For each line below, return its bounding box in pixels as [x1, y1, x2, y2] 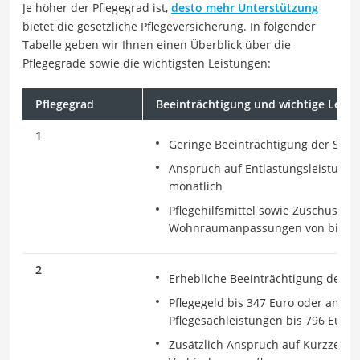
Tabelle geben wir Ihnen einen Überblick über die [22, 36, 291, 52]
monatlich [169, 178, 223, 194]
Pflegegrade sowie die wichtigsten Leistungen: [22, 55, 271, 71]
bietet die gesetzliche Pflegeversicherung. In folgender [22, 18, 316, 34]
